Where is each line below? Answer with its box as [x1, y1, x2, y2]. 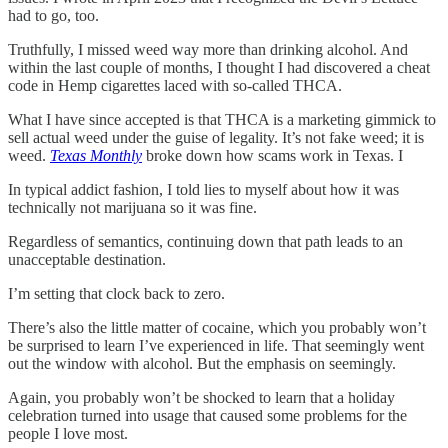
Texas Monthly [50, 146, 142, 164]
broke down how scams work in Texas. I [142, 146, 403, 164]
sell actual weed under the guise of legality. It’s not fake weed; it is [8, 128, 424, 146]
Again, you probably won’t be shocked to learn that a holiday [8, 388, 395, 406]
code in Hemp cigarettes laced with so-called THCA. [8, 76, 342, 94]
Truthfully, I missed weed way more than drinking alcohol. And [8, 40, 408, 58]
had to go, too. [8, 6, 99, 24]
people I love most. [8, 424, 128, 442]
